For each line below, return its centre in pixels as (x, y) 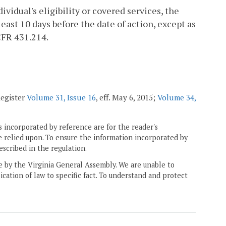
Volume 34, (177, 97)
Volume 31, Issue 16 (61, 97)
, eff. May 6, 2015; (127, 97)
